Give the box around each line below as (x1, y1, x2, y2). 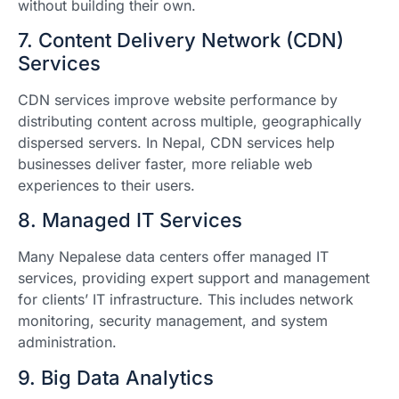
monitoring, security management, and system (18, 312, 328, 330)
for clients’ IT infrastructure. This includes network (18, 290, 354, 309)
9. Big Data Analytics (18, 365, 214, 389)
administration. (18, 333, 117, 352)
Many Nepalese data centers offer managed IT (18, 248, 329, 266)
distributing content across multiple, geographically (18, 111, 362, 130)
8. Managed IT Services (18, 208, 242, 232)
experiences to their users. (18, 175, 195, 194)
